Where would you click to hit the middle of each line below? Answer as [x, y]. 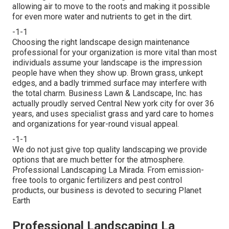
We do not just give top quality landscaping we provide [110, 150]
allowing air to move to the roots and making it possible [111, 7]
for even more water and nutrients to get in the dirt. [102, 17]
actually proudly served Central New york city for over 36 [113, 104]
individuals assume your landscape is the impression [107, 63]
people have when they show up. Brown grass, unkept [108, 73]
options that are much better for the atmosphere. [98, 160]
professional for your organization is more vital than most [114, 53]
